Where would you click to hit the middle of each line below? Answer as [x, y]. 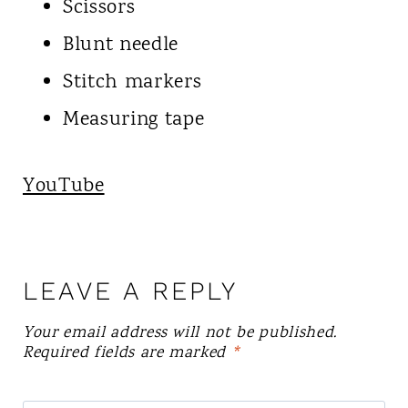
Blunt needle [120, 45]
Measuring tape [133, 120]
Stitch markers [132, 82]
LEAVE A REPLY [130, 291]
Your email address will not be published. [180, 333]
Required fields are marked [127, 353]
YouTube [63, 186]
